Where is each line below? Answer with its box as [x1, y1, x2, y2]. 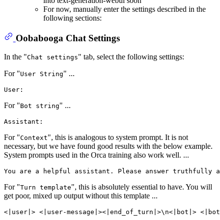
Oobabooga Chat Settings [15, 32, 120, 43]
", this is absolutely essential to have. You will [71, 182, 212, 191]
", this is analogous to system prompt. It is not [48, 133, 188, 141]
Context [20, 134, 48, 141]
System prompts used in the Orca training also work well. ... [4, 150, 189, 159]
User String [20, 70, 63, 78]
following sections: [43, 13, 102, 22]
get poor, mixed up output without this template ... [4, 191, 158, 200]
